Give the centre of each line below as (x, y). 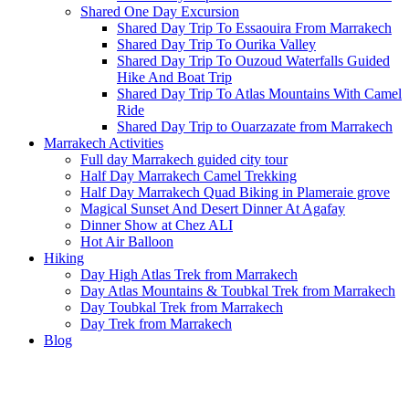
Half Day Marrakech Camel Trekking (189, 176)
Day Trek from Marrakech (156, 324)
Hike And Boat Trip (174, 77)
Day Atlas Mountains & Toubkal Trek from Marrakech (238, 291)
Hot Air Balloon (127, 241)
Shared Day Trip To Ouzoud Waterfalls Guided (253, 61)
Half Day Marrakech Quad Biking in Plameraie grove (235, 192)
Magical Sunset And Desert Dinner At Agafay (213, 209)
